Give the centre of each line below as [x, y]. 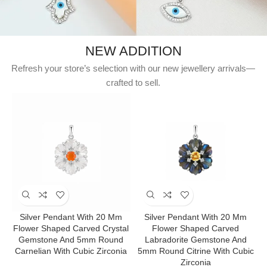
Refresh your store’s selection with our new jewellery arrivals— [133, 68]
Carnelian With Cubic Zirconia [71, 251]
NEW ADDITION [133, 51]
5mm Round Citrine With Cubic [195, 251]
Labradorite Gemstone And [195, 239]
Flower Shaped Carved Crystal [71, 228]
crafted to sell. [133, 82]
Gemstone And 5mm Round [71, 239]
